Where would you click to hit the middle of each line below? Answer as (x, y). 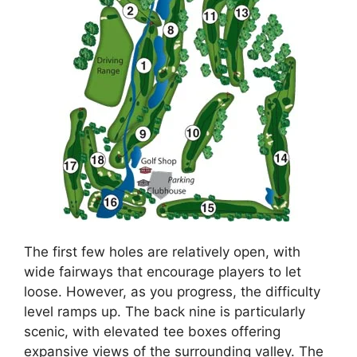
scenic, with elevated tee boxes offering (152, 331)
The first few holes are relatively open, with (162, 251)
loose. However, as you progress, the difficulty (172, 291)
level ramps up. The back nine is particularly (165, 311)
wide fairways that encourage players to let (163, 271)
